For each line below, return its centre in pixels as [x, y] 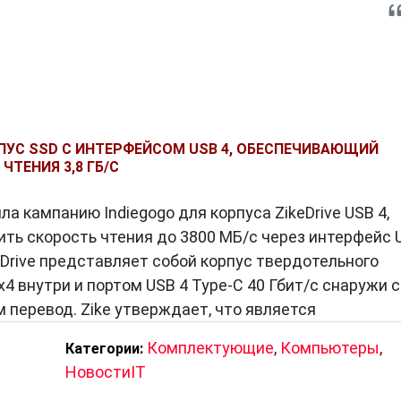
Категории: [104, 349]
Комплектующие [210, 348]
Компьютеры [329, 348]
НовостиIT [105, 372]
